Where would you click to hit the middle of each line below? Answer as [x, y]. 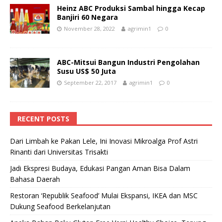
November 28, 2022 [89, 28]
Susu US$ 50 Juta [86, 71]
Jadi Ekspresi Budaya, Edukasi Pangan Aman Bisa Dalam [100, 168]
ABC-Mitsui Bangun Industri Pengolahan [128, 62]
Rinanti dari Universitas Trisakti [59, 152]
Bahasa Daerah [35, 179]
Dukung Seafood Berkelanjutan [60, 206]
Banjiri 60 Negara [87, 17]
